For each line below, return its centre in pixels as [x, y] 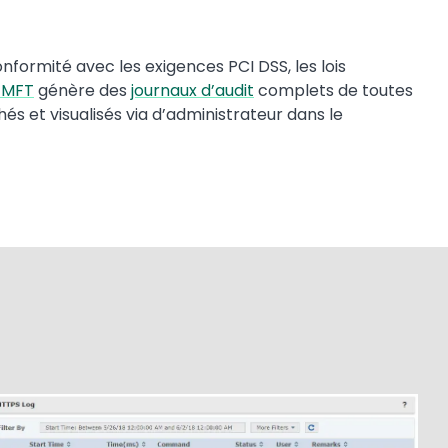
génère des [82, 90]
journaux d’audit [192, 90]
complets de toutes [333, 90]
